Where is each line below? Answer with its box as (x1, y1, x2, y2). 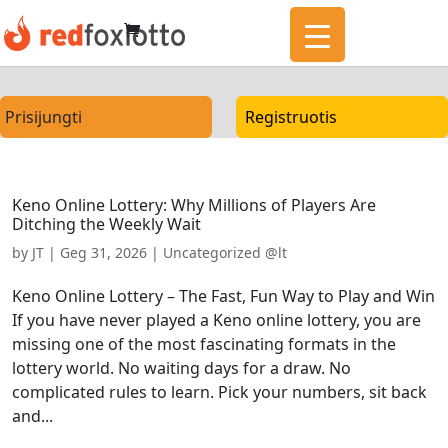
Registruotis (245, 106, 337, 128)
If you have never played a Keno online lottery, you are (12, 309, 421, 331)
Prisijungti (5, 106, 82, 128)
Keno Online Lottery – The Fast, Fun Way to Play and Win (12, 285, 435, 307)
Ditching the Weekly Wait (12, 213, 201, 235)
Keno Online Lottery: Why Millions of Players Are (12, 194, 376, 216)
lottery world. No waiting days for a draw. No (12, 357, 351, 379)
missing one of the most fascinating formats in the (12, 333, 396, 355)
